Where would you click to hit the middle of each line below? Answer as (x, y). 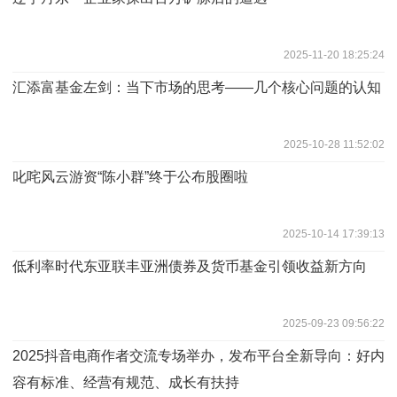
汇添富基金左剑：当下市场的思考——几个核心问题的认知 (197, 87)
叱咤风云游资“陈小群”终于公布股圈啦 (130, 176)
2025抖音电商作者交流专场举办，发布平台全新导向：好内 (198, 355)
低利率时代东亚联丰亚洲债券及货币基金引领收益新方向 (190, 266)
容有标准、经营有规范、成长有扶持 (126, 382)
